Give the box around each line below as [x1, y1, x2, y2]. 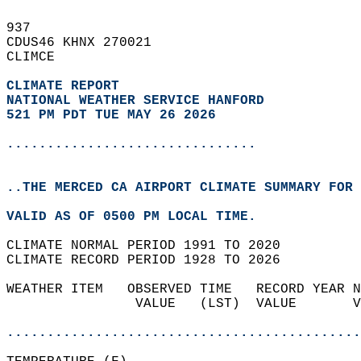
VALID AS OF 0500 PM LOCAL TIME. [6, 210, 272, 224]
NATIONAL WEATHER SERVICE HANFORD [6, 93, 264, 108]
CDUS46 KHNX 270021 [6, 35, 168, 50]
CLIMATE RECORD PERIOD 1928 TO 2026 [6, 253, 297, 268]
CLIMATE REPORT [6, 79, 127, 93]
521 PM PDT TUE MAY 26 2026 [6, 108, 216, 122]
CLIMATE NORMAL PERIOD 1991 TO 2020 [6, 239, 297, 253]
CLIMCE [6, 50, 71, 64]
